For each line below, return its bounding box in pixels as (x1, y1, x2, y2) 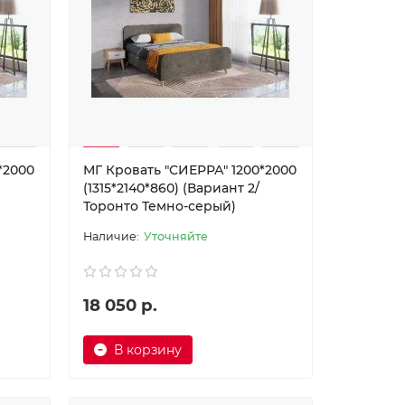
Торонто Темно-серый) (82, 198, 236, 214)
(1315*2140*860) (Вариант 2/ (82, 180, 259, 196)
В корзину (113, 342, 182, 358)
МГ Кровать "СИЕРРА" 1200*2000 (82, 162, 297, 178)
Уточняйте (143, 230, 208, 243)
